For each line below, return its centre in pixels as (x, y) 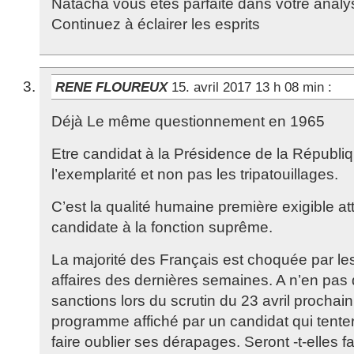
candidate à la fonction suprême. (162, 227)
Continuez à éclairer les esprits (156, 24)
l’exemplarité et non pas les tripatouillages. (195, 174)
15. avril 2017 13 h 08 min (250, 87)
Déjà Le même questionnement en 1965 (188, 121)
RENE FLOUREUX (111, 87)
